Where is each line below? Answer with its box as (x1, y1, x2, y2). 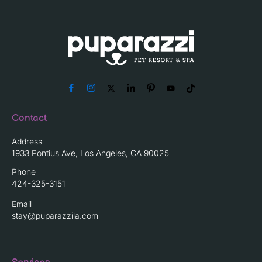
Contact (12, 112, 47, 124)
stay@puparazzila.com (12, 211, 98, 220)
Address (12, 136, 42, 146)
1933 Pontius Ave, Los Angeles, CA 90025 (12, 148, 169, 158)
